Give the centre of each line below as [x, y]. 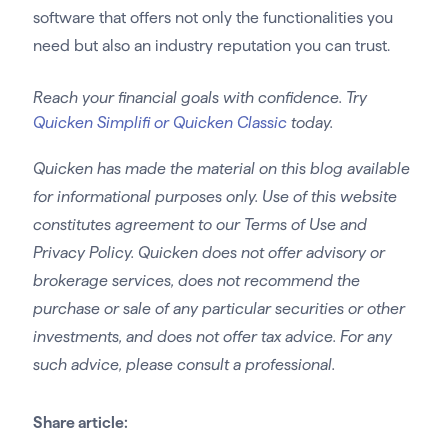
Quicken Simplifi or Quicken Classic [159, 122]
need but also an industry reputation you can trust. [213, 45]
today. [309, 122]
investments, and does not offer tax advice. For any [212, 336]
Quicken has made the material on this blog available [221, 168]
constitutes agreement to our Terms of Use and [199, 224]
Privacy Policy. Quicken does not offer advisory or [208, 252]
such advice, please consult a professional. [183, 364]
